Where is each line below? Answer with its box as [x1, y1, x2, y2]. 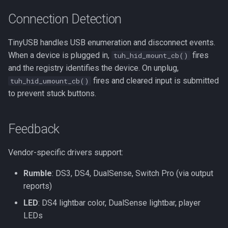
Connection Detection [8, 12, 122, 26]
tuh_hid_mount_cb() [113, 51, 188, 60]
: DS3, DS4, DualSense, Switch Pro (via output [52, 168, 213, 178]
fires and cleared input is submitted [91, 76, 219, 85]
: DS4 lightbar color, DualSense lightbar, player [38, 198, 201, 208]
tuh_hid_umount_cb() [10, 76, 89, 85]
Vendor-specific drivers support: [8, 148, 123, 157]
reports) [23, 181, 52, 191]
